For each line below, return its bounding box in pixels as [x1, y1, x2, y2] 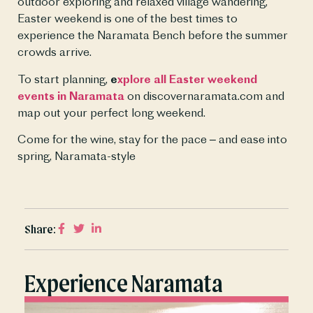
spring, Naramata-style [17, 149, 136, 163]
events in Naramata [17, 88, 124, 103]
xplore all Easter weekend [117, 71, 257, 86]
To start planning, [17, 71, 110, 86]
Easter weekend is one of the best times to [17, 11, 238, 26]
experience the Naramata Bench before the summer [17, 28, 288, 43]
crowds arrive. [17, 45, 92, 59]
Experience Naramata [24, 268, 223, 298]
